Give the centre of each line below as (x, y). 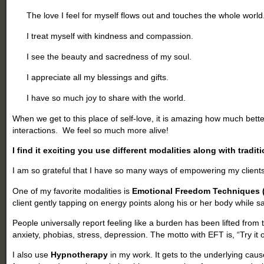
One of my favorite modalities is (72, 191)
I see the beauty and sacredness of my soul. (109, 56)
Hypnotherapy (80, 254)
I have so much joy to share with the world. (106, 98)
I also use (32, 254)
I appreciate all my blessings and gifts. (98, 77)
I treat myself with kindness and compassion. (110, 36)
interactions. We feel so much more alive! (91, 130)
